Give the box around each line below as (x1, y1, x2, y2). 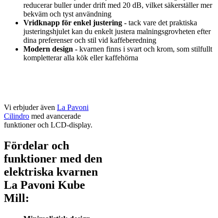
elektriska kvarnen (4, 165, 98, 179)
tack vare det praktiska (127, 18, 197, 27)
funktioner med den (4, 152, 102, 165)
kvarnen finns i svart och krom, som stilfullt (77, 45, 212, 54)
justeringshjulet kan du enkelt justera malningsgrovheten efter (23, 27, 211, 36)
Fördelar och (4, 139, 69, 152)
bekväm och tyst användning (23, 10, 111, 18)
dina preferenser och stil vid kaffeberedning (23, 36, 156, 45)
